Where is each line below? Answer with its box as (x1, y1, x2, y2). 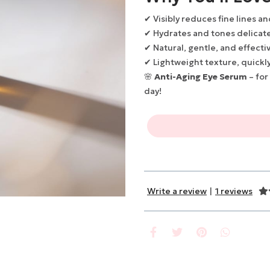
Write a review (147, 186, 207, 197)
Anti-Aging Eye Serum (154, 71, 247, 83)
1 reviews (215, 186, 253, 197)
